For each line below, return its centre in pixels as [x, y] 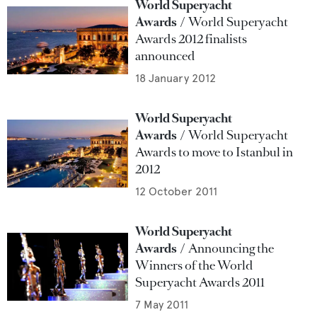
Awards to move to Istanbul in [214, 152]
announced [166, 56]
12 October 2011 [177, 191]
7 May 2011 [162, 305]
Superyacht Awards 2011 [200, 282]
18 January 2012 [176, 78]
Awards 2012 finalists [191, 39]
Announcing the [231, 248]
